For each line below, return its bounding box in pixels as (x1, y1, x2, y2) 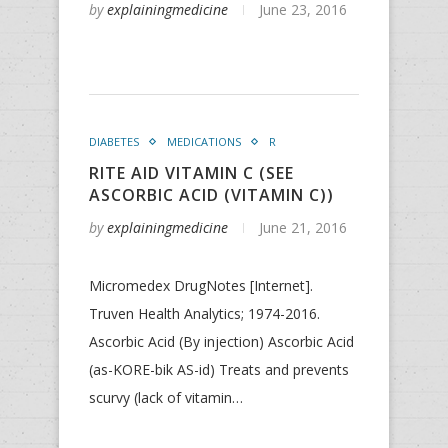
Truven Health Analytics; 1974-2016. (89, 304, 320, 323)
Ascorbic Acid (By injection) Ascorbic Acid (89, 332, 354, 351)
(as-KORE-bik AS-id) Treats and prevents (89, 360, 349, 379)
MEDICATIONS (167, 134, 241, 149)
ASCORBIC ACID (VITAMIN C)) (89, 184, 334, 206)
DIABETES (89, 134, 139, 149)
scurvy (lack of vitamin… (89, 388, 243, 407)
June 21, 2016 (259, 218, 347, 237)
